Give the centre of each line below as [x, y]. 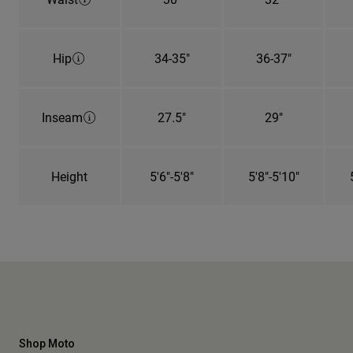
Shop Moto [47, 343]
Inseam [62, 117]
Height [69, 176]
